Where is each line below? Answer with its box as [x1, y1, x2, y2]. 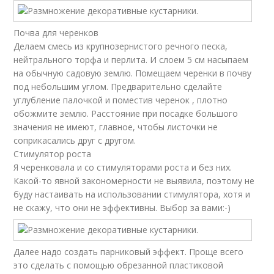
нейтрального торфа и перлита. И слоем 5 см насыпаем [13, 54, 249, 65]
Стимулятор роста [13, 148, 92, 160]
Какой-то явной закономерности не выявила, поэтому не [13, 175, 255, 187]
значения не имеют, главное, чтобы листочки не [13, 121, 218, 133]
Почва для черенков [13, 27, 99, 39]
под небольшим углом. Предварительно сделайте [13, 81, 223, 92]
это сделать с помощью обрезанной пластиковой [13, 259, 224, 271]
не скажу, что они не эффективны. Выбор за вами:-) [13, 202, 231, 213]
